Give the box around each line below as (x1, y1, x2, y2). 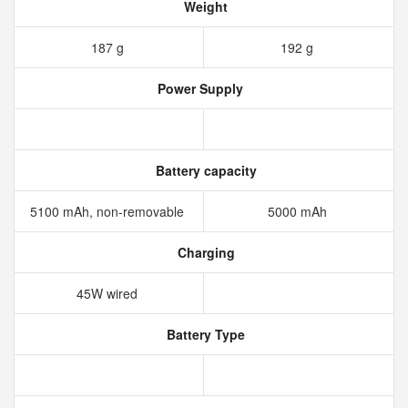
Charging (173, 243, 235, 261)
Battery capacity (151, 161, 257, 179)
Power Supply (154, 79, 243, 97)
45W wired (76, 284, 141, 302)
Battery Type (163, 325, 245, 343)
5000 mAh (267, 202, 331, 220)
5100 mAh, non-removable (30, 202, 188, 220)
